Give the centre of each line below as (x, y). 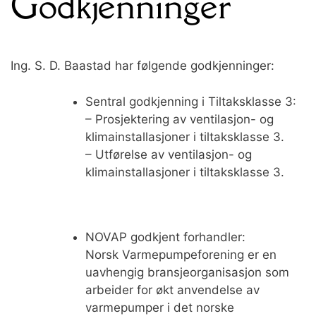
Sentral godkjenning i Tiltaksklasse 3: (190, 101)
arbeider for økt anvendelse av (172, 290)
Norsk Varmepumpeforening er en (181, 255)
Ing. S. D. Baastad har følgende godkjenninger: (142, 66)
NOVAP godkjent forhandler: (165, 237)
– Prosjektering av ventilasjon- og (179, 119)
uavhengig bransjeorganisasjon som (187, 273)
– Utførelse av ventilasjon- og (168, 154)
